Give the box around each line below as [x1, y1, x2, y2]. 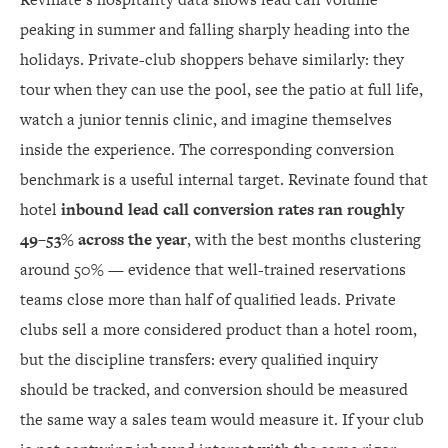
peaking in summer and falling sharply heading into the [20, 17, 410, 41]
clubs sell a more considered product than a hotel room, [20, 317, 417, 341]
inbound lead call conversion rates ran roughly [61, 197, 404, 221]
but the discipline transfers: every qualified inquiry [20, 347, 378, 371]
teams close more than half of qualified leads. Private [20, 287, 396, 311]
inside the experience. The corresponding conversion [20, 137, 394, 161]
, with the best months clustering [187, 227, 421, 251]
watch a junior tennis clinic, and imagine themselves [20, 107, 392, 131]
